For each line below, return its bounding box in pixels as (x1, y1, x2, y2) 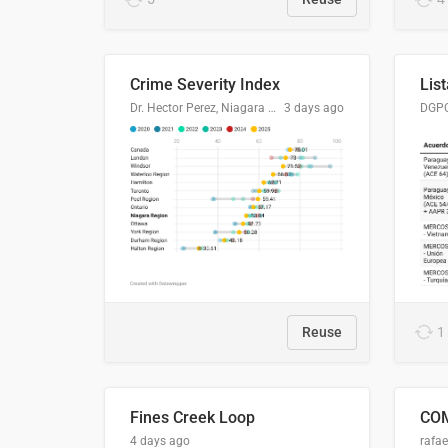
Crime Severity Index (130, 75, 280, 95)
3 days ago (284, 101, 344, 116)
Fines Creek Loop (130, 407, 255, 427)
